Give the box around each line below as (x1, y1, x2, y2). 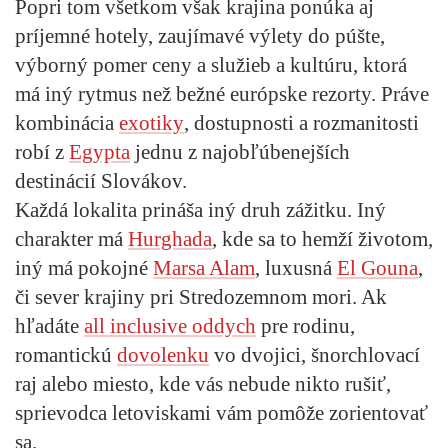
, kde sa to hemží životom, (212, 226, 433, 251)
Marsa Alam (153, 255, 255, 280)
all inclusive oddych (84, 313, 256, 338)
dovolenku (117, 342, 209, 367)
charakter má (15, 226, 128, 251)
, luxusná (255, 255, 337, 280)
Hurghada (128, 226, 212, 251)
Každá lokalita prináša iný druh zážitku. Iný (15, 197, 386, 222)
